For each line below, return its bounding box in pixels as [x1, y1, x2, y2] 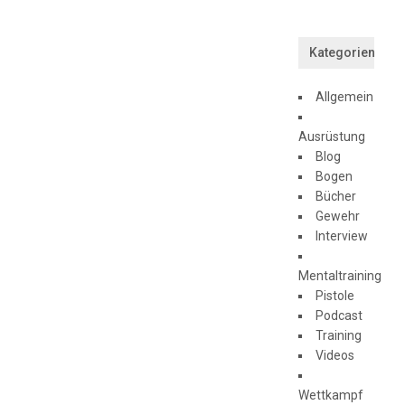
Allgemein [316, 89, 374, 104]
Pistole [316, 287, 355, 303]
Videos [316, 347, 355, 363]
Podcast [316, 307, 363, 323]
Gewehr [316, 208, 361, 223]
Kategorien [309, 44, 376, 60]
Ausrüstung [298, 128, 366, 144]
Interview [316, 228, 369, 243]
